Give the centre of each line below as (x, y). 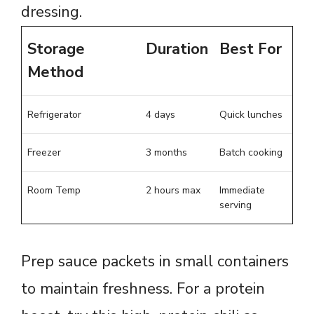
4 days (161, 114)
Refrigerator (54, 114)
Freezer (44, 152)
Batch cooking (251, 152)
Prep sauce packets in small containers (155, 261)
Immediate (242, 190)
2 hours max (173, 190)
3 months (166, 152)
